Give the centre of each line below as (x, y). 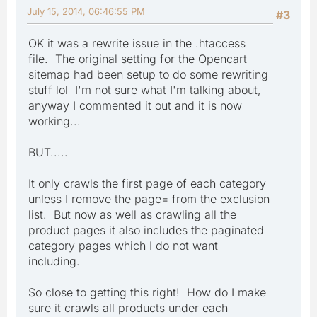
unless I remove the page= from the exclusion (149, 198)
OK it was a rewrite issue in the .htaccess (137, 43)
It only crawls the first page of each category (147, 183)
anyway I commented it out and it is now (135, 105)
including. (54, 261)
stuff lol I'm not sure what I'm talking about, (145, 90)
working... (54, 121)
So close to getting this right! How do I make (147, 292)
